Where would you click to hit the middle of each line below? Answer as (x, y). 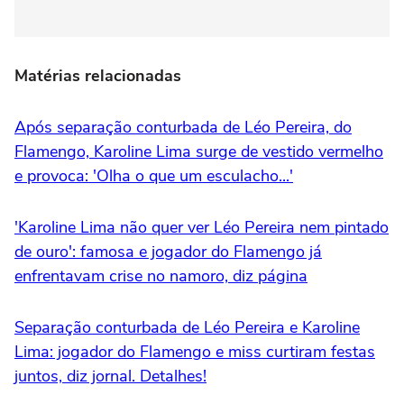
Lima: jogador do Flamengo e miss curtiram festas (195, 351)
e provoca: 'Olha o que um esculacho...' (154, 175)
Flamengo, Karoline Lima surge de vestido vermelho (199, 151)
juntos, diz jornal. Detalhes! (110, 376)
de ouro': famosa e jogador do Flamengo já (168, 251)
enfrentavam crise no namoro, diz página (161, 275)
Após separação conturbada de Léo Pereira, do (183, 127)
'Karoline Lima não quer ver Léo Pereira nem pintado (202, 227)
